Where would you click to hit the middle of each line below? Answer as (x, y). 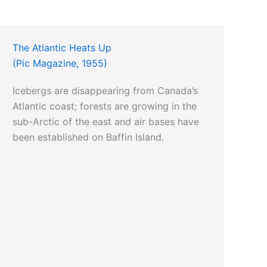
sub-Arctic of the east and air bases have (106, 122)
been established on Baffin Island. (89, 137)
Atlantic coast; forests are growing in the (105, 106)
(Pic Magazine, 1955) (60, 63)
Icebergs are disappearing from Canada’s (105, 91)
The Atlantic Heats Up (62, 48)
